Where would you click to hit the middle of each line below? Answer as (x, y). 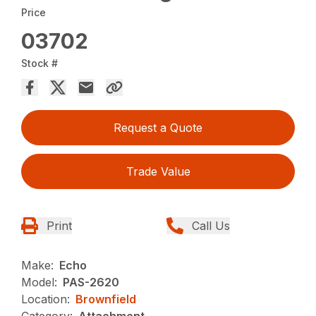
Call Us (211, 226)
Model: (39, 282)
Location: (46, 299)
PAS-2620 (91, 282)
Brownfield (106, 299)
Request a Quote (158, 128)
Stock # (40, 63)
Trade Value (158, 172)
